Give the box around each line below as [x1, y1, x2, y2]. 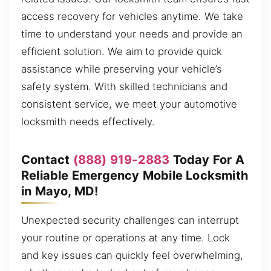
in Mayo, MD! [21, 183, 99, 198]
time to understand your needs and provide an [21, 27, 243, 40]
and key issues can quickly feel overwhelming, [21, 249, 243, 261]
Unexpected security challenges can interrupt [21, 214, 239, 226]
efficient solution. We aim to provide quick [21, 45, 222, 57]
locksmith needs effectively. [21, 115, 155, 128]
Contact [21, 152, 73, 167]
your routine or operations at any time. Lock [21, 231, 230, 244]
